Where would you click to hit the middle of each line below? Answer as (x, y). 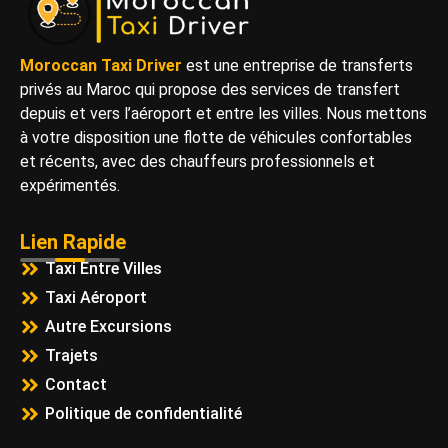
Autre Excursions (108, 327)
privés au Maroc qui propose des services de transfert (210, 89)
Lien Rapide (73, 242)
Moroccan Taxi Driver (101, 65)
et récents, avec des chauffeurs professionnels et (197, 161)
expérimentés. (72, 185)
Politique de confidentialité (143, 414)
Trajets (71, 356)
